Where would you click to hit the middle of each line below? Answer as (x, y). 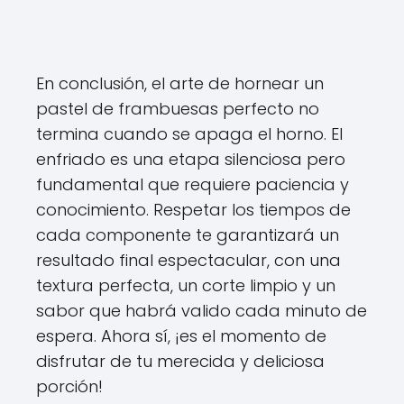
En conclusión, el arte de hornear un (180, 83)
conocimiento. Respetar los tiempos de (193, 209)
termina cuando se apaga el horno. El (189, 133)
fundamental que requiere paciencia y (193, 184)
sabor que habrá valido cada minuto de (202, 310)
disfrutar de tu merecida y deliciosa (180, 361)
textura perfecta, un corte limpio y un (186, 285)
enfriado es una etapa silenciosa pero (191, 159)
